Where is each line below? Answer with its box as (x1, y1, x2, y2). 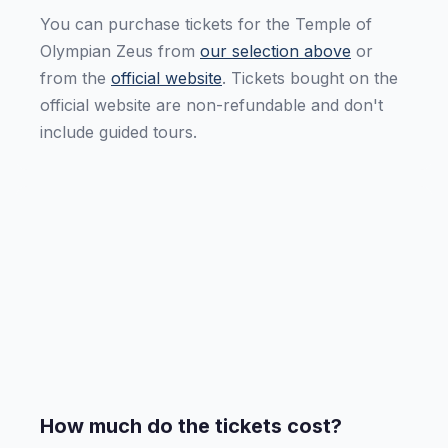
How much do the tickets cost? (40, 414, 342, 438)
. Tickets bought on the (222, 68, 398, 88)
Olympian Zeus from (40, 41, 200, 61)
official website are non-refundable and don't (40, 95, 383, 115)
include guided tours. (40, 122, 197, 142)
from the (40, 68, 111, 88)
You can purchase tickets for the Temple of (40, 14, 372, 34)
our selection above (200, 41, 351, 61)
